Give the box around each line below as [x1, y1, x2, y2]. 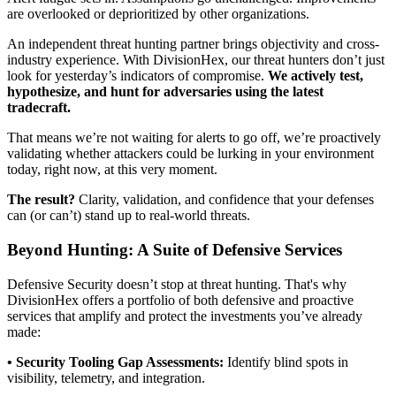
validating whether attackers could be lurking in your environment [7, 146, 374, 162]
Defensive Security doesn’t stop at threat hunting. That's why [7, 276, 346, 292]
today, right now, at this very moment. [7, 162, 221, 178]
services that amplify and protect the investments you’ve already [7, 308, 362, 324]
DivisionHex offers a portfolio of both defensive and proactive [7, 292, 354, 308]
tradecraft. [7, 100, 71, 116]
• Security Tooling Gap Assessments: [7, 354, 224, 369]
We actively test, [268, 68, 363, 84]
